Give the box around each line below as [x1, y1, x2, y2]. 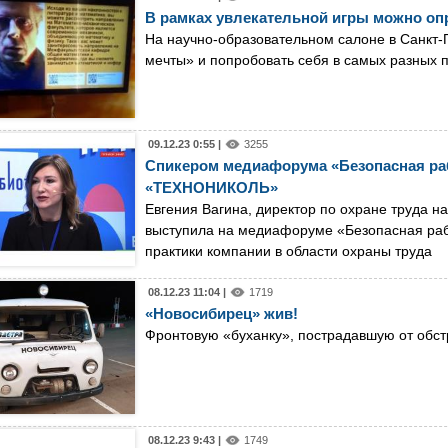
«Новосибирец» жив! [145, 304, 298, 322]
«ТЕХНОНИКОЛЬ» [145, 178, 278, 196]
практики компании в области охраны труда [145, 242, 432, 259]
